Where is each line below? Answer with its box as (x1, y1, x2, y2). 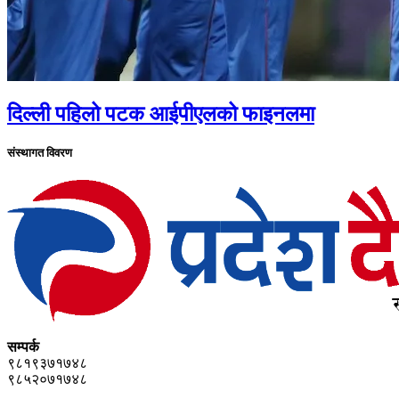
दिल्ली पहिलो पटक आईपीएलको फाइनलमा (7, 102, 314, 126)
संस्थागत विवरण (7, 145, 72, 159)
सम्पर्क (7, 339, 39, 355)
